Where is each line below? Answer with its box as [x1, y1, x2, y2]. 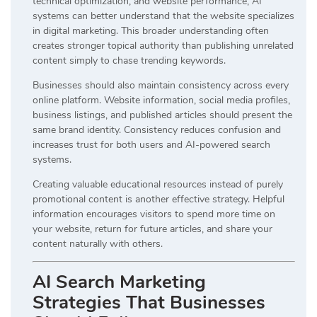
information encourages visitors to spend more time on [33, 207, 275, 221]
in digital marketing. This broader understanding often [33, 23, 269, 38]
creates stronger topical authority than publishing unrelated [33, 38, 294, 52]
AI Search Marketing [33, 269, 206, 294]
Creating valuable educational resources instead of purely [33, 177, 283, 191]
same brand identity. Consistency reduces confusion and [33, 122, 281, 137]
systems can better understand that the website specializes [33, 8, 294, 23]
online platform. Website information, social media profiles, [33, 93, 290, 107]
